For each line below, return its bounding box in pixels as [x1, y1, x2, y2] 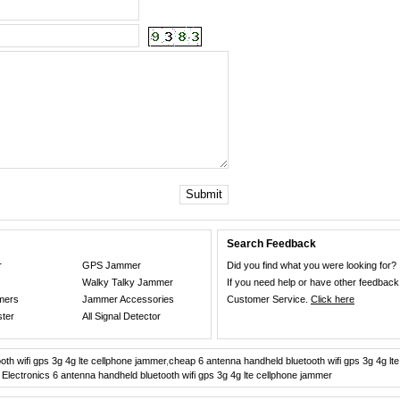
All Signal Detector [82, 311, 162, 321]
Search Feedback [227, 237, 316, 250]
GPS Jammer [82, 260, 142, 271]
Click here [311, 294, 354, 304]
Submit [186, 187, 222, 201]
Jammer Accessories [82, 294, 175, 304]
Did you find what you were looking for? [227, 260, 396, 271]
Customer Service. [227, 294, 311, 304]
